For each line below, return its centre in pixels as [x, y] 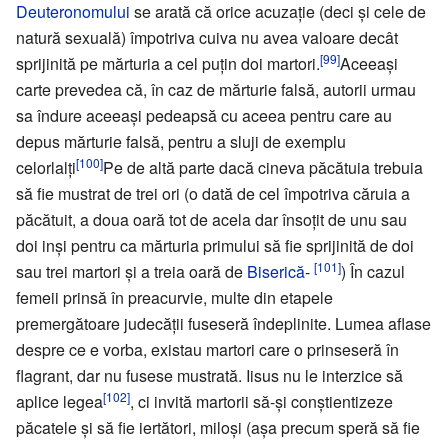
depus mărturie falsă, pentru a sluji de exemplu [181, 141]
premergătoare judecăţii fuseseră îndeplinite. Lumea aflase [223, 323]
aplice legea [59, 401]
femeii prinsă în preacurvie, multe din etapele [174, 297]
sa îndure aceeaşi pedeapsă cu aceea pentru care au [204, 115]
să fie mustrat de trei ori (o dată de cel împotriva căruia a [213, 193]
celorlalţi [46, 167]
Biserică [276, 271]
